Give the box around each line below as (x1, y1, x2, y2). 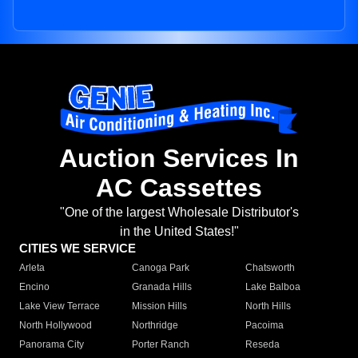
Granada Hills (132, 281, 193, 293)
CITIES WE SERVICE (19, 241, 136, 256)
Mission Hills (132, 300, 188, 312)
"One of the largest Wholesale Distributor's (59, 205, 299, 220)
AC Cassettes (96, 173, 262, 203)
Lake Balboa (245, 281, 300, 293)
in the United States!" (119, 225, 239, 239)
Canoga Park (132, 262, 190, 274)
